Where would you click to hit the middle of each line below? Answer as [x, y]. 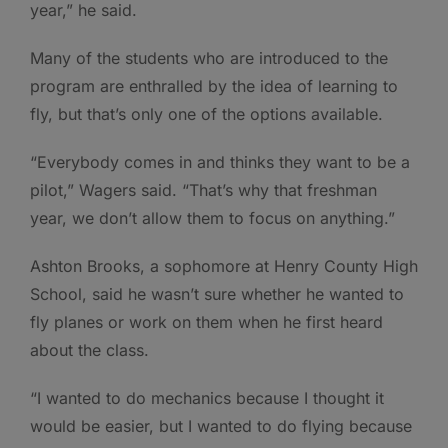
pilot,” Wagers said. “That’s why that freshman [203, 190]
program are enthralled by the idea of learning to [214, 86]
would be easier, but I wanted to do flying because [221, 426]
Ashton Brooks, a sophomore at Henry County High [224, 266]
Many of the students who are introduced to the [209, 58]
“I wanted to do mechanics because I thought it [207, 398]
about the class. [89, 350]
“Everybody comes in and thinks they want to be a [220, 162]
